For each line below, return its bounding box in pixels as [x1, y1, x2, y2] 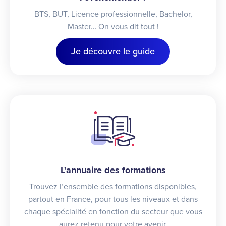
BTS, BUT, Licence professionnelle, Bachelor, [34, 9, 192, 20]
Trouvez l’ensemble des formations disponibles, [29, 182, 197, 192]
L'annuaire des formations [60, 164, 166, 176]
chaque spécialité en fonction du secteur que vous [24, 207, 202, 217]
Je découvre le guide [71, 46, 155, 58]
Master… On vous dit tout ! [67, 22, 159, 32]
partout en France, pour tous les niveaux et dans [28, 194, 198, 205]
